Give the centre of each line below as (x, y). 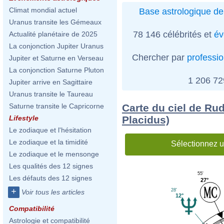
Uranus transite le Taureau (51, 94)
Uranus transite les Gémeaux (55, 22)
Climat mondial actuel (43, 10)
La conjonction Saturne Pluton (56, 70)
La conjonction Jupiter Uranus (56, 46)
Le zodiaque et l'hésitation (50, 130)
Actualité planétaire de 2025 (53, 34)
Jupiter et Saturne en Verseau (56, 58)
